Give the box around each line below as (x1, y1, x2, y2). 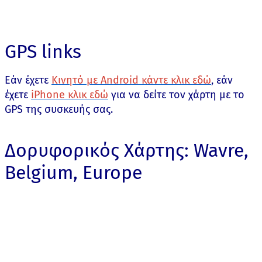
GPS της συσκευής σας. (5, 103, 113, 116)
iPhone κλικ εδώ (31, 88, 108, 102)
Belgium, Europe (5, 161, 142, 184)
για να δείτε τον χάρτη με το (108, 88, 244, 102)
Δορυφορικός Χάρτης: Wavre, (5, 139, 249, 162)
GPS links (5, 40, 81, 63)
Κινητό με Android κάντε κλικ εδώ (51, 74, 211, 87)
